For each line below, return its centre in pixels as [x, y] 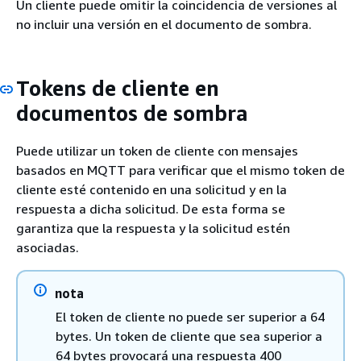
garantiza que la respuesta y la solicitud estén [153, 228]
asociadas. [48, 248]
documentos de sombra [132, 113]
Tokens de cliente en [118, 88]
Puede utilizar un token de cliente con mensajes [157, 151]
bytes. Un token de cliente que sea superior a [189, 336]
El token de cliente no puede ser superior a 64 [190, 317]
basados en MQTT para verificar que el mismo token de [180, 170]
